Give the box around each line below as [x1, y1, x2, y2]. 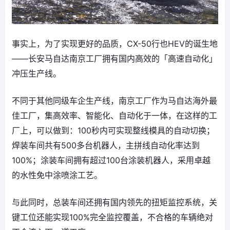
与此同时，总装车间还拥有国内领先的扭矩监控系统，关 [12, 197, 217, 207]
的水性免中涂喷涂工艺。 [12, 169, 102, 180]
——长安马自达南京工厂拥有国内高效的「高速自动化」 [12, 53, 217, 64]
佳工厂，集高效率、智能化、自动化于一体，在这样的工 [12, 110, 217, 121]
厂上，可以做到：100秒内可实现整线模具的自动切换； [12, 125, 215, 136]
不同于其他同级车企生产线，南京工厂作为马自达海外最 [12, 95, 217, 106]
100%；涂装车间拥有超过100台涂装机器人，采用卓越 [12, 155, 210, 165]
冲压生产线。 [12, 68, 61, 79]
